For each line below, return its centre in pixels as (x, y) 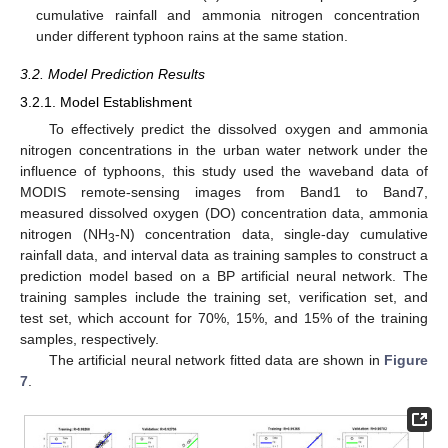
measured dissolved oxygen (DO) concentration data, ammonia (224, 213)
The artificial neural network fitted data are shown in (216, 360)
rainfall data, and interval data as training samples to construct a (224, 255)
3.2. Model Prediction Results (112, 74)
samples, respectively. (89, 339)
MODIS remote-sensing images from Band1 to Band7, (224, 192)
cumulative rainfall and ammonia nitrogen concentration (228, 14)
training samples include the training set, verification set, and (224, 297)
